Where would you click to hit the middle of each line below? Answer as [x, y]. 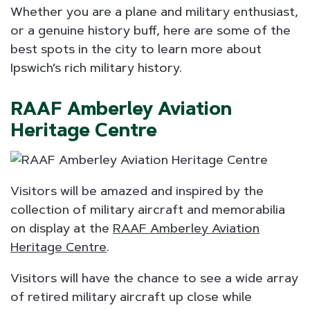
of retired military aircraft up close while [131, 297]
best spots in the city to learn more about [136, 49]
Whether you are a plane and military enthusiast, [154, 11]
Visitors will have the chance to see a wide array [154, 278]
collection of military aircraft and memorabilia [148, 209]
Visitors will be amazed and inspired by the [137, 191]
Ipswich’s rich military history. [98, 67]
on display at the [62, 228]
